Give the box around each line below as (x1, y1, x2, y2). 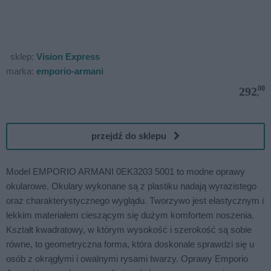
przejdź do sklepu (91, 131, 174, 142)
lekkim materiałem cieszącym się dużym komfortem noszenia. (6, 209, 254, 220)
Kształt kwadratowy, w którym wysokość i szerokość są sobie (6, 224, 252, 235)
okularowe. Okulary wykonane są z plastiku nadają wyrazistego (6, 180, 256, 191)
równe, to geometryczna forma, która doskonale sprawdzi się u (6, 238, 254, 249)
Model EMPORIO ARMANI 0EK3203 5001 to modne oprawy (6, 166, 245, 177)
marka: (6, 65, 36, 76)
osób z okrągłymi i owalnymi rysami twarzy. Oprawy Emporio (6, 253, 248, 264)
